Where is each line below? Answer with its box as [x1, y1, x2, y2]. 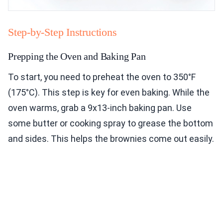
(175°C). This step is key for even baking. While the [8, 87, 210, 98]
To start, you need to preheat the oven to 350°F [8, 71, 196, 82]
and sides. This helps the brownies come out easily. [8, 133, 214, 144]
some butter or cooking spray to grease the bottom [8, 117, 213, 128]
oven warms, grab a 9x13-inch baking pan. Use [8, 102, 192, 113]
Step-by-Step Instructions [8, 25, 117, 38]
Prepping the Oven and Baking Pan [8, 50, 146, 62]
